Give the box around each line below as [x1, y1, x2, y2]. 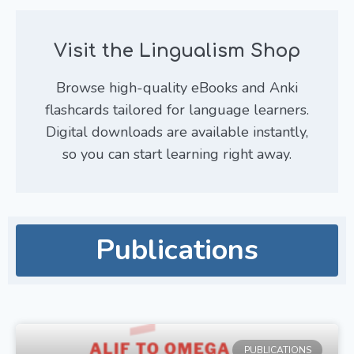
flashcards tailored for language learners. [45, 100, 309, 119]
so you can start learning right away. [62, 144, 292, 164]
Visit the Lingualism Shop [54, 40, 300, 61]
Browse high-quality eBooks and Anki [56, 77, 298, 97]
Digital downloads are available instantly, [46, 122, 308, 141]
